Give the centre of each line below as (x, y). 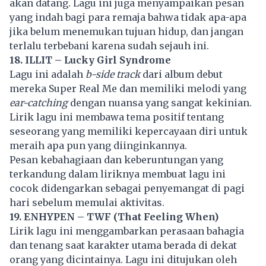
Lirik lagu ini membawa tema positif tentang (117, 117)
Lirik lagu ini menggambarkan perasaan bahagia (127, 231)
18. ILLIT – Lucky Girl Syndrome (90, 60)
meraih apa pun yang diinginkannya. (98, 145)
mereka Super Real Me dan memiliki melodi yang (128, 88)
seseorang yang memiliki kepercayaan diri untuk (129, 131)
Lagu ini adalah (47, 74)
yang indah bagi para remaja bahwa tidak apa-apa (128, 17)
